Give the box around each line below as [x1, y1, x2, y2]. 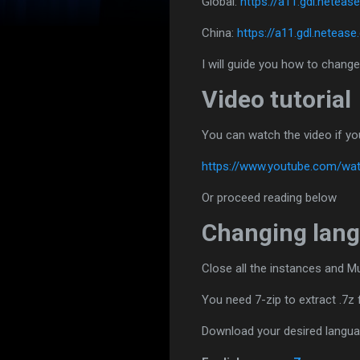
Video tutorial [202, 84, 351, 113]
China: [202, 25, 237, 40]
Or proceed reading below [202, 190, 337, 205]
